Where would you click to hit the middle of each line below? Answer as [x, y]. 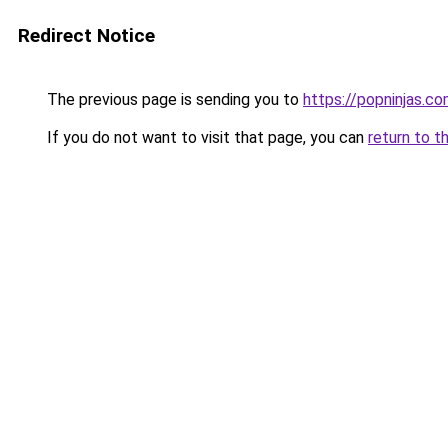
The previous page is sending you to [173, 99]
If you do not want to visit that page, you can [205, 137]
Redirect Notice [86, 35]
